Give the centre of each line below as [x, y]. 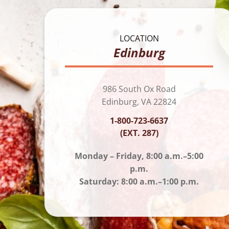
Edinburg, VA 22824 [139, 102]
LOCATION [139, 39]
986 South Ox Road [139, 89]
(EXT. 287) [139, 133]
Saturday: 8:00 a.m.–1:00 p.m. [139, 182]
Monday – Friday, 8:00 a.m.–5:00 [139, 156]
